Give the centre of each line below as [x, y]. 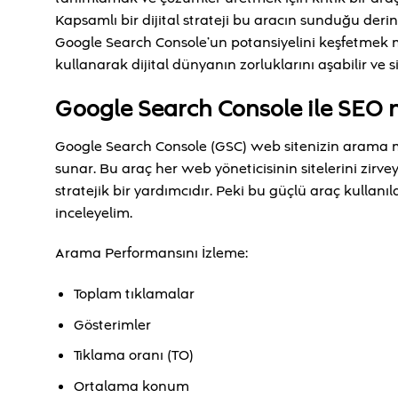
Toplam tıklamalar [134, 295]
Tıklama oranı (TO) [133, 356]
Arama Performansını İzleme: [151, 254]
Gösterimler [112, 325]
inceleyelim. [94, 213]
